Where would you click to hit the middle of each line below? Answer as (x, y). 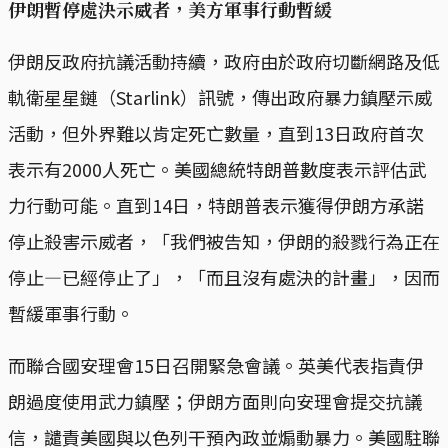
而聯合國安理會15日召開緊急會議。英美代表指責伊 (216, 365)
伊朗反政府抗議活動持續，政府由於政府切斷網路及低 (224, 61)
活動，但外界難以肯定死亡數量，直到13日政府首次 (216, 133)
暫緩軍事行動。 (71, 313)
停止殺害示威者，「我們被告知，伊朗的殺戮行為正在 (224, 241)
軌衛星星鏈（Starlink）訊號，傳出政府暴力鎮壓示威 (220, 97)
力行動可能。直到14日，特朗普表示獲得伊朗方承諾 (216, 205)
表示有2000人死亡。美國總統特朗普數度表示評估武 (217, 169)
